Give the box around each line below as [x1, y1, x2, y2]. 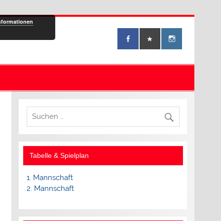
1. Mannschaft [26, 173, 73, 183]
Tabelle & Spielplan [30, 152, 89, 160]
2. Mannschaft [26, 184, 74, 193]
